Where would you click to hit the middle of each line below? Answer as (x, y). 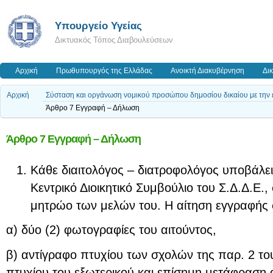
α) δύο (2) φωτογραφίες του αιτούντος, (111, 230)
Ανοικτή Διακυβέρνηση (207, 71)
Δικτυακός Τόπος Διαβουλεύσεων (114, 40)
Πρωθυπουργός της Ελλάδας (104, 71)
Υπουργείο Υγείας (98, 26)
